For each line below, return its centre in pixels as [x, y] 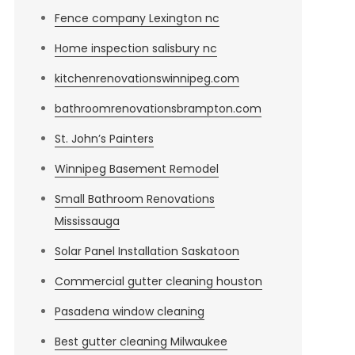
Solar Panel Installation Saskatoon [147, 251]
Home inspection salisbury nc [136, 48]
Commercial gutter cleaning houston [158, 281]
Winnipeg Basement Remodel [136, 169]
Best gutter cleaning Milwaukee [141, 342]
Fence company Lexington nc [137, 18]
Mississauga [87, 221]
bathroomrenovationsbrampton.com [158, 109]
